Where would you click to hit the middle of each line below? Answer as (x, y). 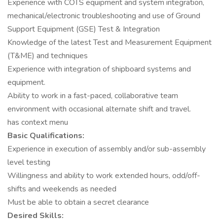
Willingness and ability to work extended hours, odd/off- (104, 176)
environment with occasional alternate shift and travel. (99, 109)
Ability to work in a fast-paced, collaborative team (93, 96)
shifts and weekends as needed (62, 189)
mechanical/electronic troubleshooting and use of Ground (104, 16)
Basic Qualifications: (46, 136)
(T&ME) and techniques (48, 56)
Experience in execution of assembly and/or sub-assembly (107, 149)
